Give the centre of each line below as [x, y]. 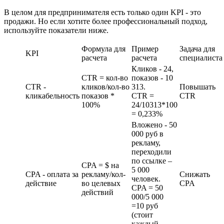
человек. [146, 179]
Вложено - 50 [154, 125]
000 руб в [147, 134]
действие [41, 183]
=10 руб [145, 206]
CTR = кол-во [105, 78]
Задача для [197, 49]
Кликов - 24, [152, 69]
